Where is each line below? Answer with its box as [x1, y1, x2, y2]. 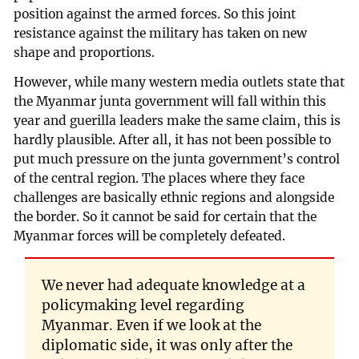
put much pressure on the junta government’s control [14, 151, 341, 167]
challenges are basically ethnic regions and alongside [14, 190, 335, 206]
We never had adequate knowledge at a [41, 276, 305, 295]
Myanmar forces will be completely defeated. [14, 228, 286, 244]
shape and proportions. [14, 44, 155, 60]
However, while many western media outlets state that [14, 75, 345, 91]
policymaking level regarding [41, 296, 244, 315]
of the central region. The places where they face [14, 171, 305, 187]
